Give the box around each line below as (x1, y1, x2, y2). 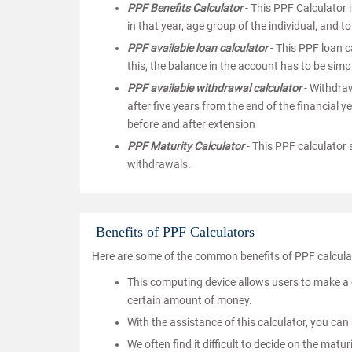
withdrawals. (127, 158, 191, 171)
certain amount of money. (127, 294, 252, 307)
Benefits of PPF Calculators (96, 224, 255, 240)
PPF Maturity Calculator (127, 140, 247, 153)
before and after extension (127, 118, 255, 131)
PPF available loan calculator (127, 42, 268, 55)
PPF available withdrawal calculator (127, 82, 302, 95)
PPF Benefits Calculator (127, 2, 243, 15)
